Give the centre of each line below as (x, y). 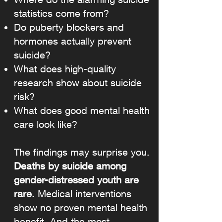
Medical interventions (84, 194)
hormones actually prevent (73, 41)
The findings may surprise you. (82, 152)
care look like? (46, 124)
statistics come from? (61, 13)
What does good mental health (82, 110)
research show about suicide (78, 83)
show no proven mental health (81, 207)
